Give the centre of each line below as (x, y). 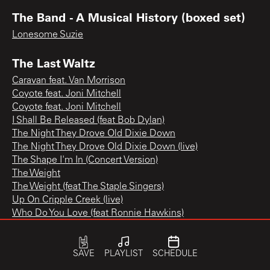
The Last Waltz (54, 62)
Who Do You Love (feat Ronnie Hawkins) (98, 213)
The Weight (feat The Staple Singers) (88, 187)
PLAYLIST (123, 254)
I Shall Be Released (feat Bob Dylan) (88, 120)
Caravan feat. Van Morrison (69, 80)
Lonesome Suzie (48, 35)
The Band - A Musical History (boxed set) (129, 17)
